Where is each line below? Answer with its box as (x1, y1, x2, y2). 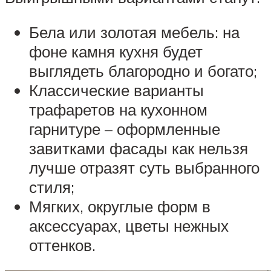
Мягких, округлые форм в (29, 197, 211, 217)
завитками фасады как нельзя (29, 139, 248, 158)
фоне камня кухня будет (29, 42, 203, 62)
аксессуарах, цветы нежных (29, 216, 229, 236)
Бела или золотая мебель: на (29, 22, 240, 42)
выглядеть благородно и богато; (29, 61, 257, 81)
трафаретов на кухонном (29, 100, 207, 120)
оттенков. (29, 235, 96, 255)
